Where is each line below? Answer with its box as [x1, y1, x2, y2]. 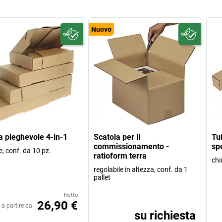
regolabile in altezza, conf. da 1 [94, 165, 188, 173]
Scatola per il [94, 132, 141, 142]
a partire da [1, 202, 33, 209]
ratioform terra [94, 151, 147, 161]
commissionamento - [94, 141, 169, 151]
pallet [94, 173, 111, 181]
